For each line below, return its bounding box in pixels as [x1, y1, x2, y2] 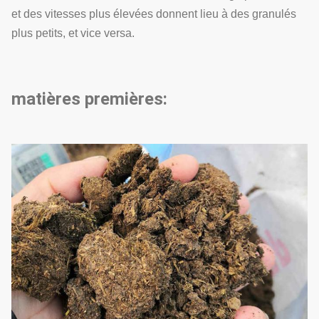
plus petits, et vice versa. [11, 27, 135, 39]
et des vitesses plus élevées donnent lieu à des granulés [11, 8, 296, 20]
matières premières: [11, 89, 167, 109]
